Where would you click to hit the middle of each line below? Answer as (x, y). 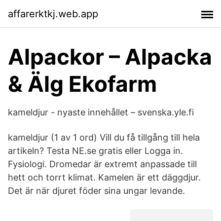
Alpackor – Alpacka (110, 57)
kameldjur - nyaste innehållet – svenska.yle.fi (101, 112)
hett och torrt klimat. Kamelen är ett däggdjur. (104, 177)
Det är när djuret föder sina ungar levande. (96, 191)
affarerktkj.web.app (53, 14)
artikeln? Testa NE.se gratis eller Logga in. (95, 151)
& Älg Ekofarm (82, 84)
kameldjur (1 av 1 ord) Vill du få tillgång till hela (104, 137)
